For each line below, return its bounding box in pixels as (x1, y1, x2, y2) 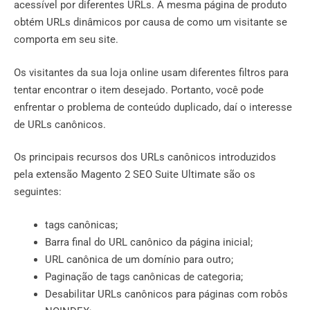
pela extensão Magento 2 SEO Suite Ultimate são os (14, 168, 255, 181)
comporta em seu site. (14, 33, 118, 46)
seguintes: (14, 185, 62, 199)
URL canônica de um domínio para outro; (45, 253, 233, 266)
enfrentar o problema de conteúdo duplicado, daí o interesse (14, 100, 292, 113)
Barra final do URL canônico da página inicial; (45, 235, 253, 248)
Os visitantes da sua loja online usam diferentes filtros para (14, 66, 289, 79)
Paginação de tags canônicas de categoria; (45, 270, 243, 283)
